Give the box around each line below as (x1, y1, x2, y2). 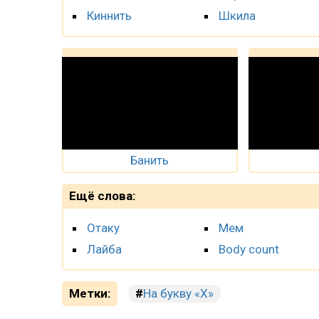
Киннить (87, 8, 132, 23)
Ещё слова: (69, 188, 135, 203)
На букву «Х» (143, 286, 214, 300)
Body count (218, 241, 279, 256)
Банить (130, 152, 169, 167)
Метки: (69, 286, 110, 300)
